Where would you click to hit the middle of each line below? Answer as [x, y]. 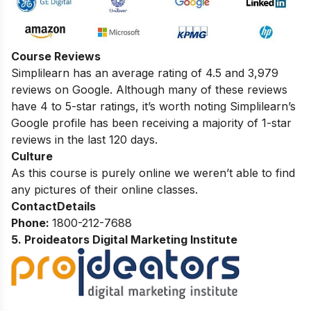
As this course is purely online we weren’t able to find [153, 173]
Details [76, 206]
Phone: [32, 222]
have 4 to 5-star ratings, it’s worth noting [120, 106]
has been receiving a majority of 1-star [189, 123]
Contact [34, 206]
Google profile [49, 123]
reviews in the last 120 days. [84, 139]
